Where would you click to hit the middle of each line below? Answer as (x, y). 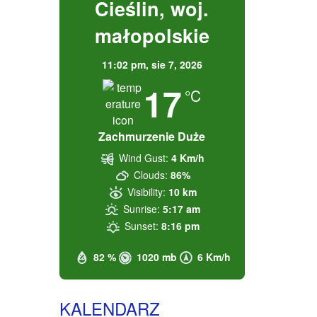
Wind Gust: (144, 158)
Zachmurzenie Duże (152, 136)
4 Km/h (188, 158)
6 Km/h (214, 257)
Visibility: (146, 192)
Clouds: (150, 175)
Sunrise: (142, 209)
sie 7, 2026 (177, 64)
